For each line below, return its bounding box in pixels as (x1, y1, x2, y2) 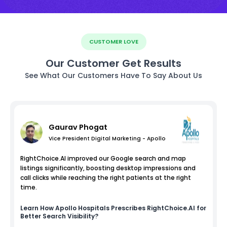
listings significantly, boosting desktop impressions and (20, 163, 196, 172)
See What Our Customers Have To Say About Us (25, 70, 202, 81)
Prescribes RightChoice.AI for (109, 203, 206, 212)
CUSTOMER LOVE (89, 37, 138, 46)
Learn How (20, 203, 55, 212)
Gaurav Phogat (49, 122, 107, 132)
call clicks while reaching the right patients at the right (20, 173, 191, 182)
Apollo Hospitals (55, 203, 109, 212)
